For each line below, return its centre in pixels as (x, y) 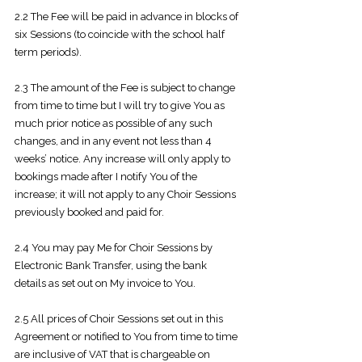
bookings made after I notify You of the (106, 177)
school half (198, 34)
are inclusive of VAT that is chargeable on (112, 354)
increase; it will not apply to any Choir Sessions (125, 194)
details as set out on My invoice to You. (105, 283)
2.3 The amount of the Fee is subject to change (125, 88)
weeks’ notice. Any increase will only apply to (122, 159)
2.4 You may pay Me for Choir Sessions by (114, 248)
